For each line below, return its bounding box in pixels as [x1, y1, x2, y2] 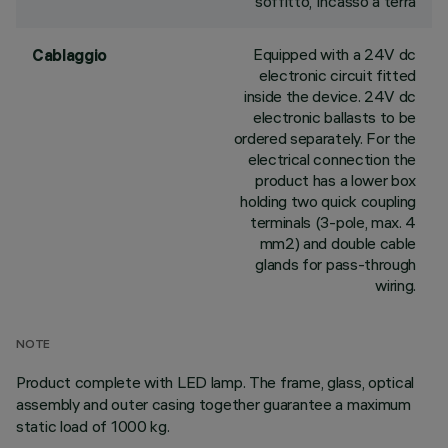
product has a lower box [255, 170, 416, 190]
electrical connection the [248, 149, 416, 169]
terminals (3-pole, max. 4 [250, 212, 416, 232]
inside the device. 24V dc [244, 86, 416, 106]
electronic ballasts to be [253, 107, 416, 127]
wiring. [375, 275, 416, 295]
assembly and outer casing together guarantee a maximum [16, 394, 411, 414]
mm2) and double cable [259, 233, 416, 253]
